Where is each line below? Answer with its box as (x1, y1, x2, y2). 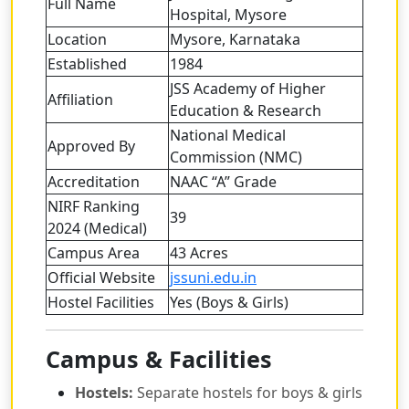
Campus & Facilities (46, 343, 272, 375)
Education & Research (170, 100, 321, 121)
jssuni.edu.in (170, 267, 257, 288)
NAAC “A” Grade (170, 172, 277, 193)
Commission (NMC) (170, 147, 302, 168)
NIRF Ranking (47, 196, 140, 217)
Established (47, 54, 127, 75)
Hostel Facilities (47, 292, 154, 313)
